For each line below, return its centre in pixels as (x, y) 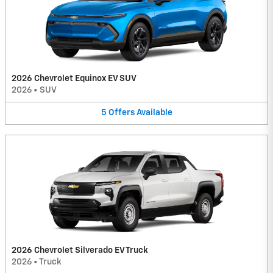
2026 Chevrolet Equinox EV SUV (74, 79)
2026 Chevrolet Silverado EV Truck (80, 250)
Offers (121, 113)
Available (154, 113)
